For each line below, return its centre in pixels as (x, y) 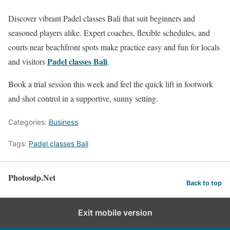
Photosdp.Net (32, 177)
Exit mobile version (115, 213)
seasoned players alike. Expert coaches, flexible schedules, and (109, 33)
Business (63, 122)
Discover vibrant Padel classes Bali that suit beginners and (102, 18)
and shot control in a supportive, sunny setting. (83, 98)
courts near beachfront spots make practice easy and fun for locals (114, 47)
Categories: (28, 122)
